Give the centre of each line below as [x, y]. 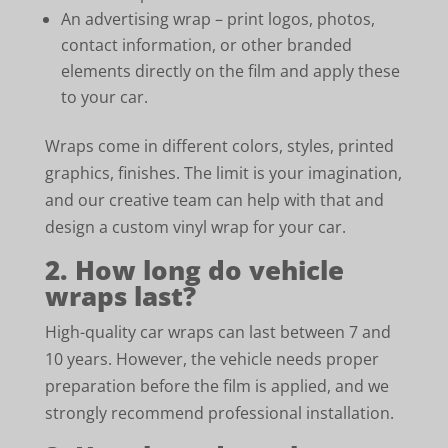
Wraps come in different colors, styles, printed [219, 146]
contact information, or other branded [206, 45]
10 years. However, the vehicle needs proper [211, 359]
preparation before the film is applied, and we [216, 386]
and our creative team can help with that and [214, 200]
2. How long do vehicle [194, 270]
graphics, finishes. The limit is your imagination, [223, 173]
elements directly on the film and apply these [230, 71]
